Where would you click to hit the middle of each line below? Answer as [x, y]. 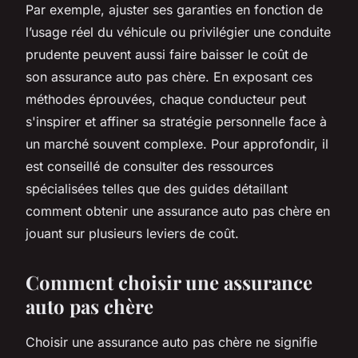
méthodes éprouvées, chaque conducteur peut [166, 99]
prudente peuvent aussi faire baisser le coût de [167, 54]
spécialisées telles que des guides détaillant [157, 188]
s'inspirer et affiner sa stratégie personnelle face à [176, 121]
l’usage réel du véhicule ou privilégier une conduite [178, 32]
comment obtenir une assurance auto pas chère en [178, 211]
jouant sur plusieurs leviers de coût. [132, 233]
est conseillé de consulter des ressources [149, 166]
